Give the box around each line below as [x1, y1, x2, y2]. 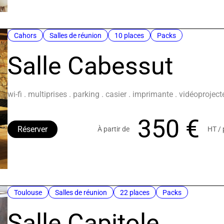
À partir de [97, 125, 130, 133]
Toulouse [14, 188, 42, 197]
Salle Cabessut [7, 51, 173, 81]
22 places [120, 188, 150, 197]
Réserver [17, 124, 48, 134]
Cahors [14, 31, 37, 40]
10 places [114, 31, 144, 40]
